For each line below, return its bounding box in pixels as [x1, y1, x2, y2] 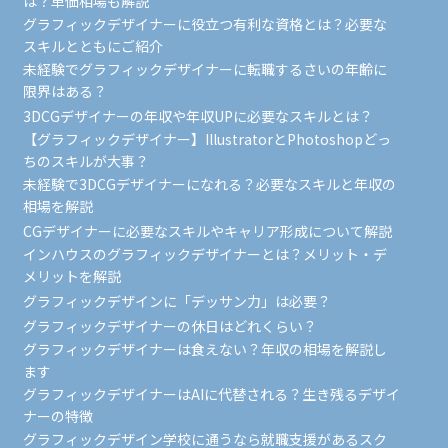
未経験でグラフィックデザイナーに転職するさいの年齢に [22, 59, 387, 79]
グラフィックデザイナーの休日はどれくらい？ [22, 316, 317, 336]
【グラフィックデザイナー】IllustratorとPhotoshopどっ [22, 129, 391, 149]
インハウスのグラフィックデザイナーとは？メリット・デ [22, 244, 387, 264]
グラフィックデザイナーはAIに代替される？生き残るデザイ [22, 384, 400, 404]
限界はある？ [22, 81, 107, 101]
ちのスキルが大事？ [22, 151, 149, 171]
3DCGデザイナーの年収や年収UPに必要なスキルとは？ [22, 106, 373, 126]
